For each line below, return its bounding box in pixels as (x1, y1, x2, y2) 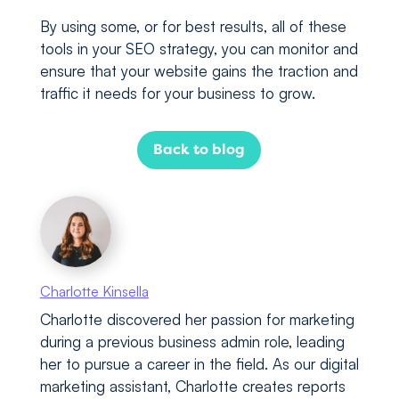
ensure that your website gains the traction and (39, 61, 358, 81)
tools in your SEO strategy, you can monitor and (39, 39, 358, 59)
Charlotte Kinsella (39, 282, 149, 301)
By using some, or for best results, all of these (39, 17, 346, 37)
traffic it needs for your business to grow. (39, 84, 315, 103)
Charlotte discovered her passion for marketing (39, 310, 354, 330)
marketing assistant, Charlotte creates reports (39, 377, 346, 396)
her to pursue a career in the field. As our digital (39, 354, 359, 374)
